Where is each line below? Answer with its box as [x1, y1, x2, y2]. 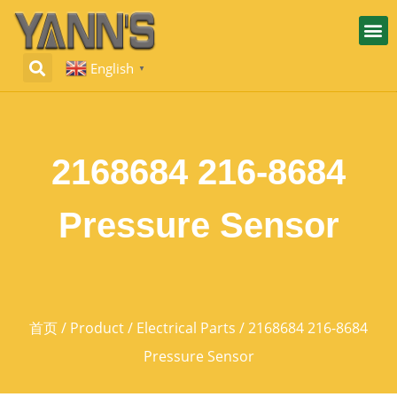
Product [70, 318, 124, 339]
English [90, 58, 135, 77]
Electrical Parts [136, 318, 236, 339]
